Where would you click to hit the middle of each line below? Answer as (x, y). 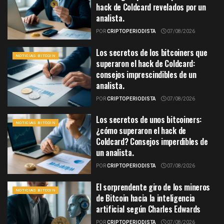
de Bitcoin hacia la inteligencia (145, 198)
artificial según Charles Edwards (148, 209)
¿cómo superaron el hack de (141, 131)
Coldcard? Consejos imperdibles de (152, 142)
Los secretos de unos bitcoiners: (149, 120)
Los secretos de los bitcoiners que (152, 52)
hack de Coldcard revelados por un (151, 7)
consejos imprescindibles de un (146, 74)
